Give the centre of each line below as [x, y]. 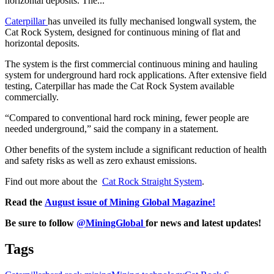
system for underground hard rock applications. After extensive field [136, 75]
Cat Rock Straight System [152, 181]
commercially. [32, 97]
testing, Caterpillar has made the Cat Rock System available [120, 86]
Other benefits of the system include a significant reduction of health [136, 149]
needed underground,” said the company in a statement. [112, 128]
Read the [25, 202]
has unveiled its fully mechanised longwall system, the [152, 21]
